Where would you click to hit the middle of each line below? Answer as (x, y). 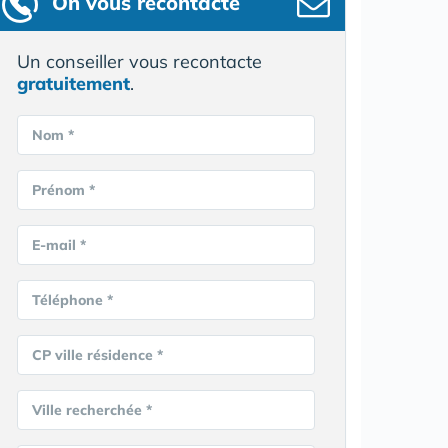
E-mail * (59, 245)
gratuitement (73, 83)
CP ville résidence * (97, 355)
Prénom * (63, 190)
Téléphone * (72, 300)
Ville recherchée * (92, 410)
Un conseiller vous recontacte (139, 61)
